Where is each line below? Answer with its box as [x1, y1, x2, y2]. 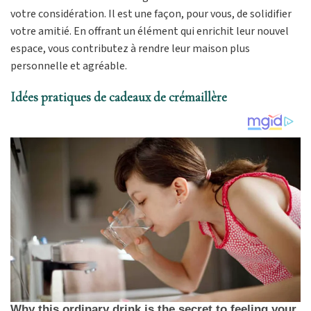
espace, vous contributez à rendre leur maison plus [10, 40, 250, 56]
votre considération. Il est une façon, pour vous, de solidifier [10, 6, 292, 22]
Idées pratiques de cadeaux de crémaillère [10, 89, 227, 106]
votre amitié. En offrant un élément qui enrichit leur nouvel [10, 23, 289, 39]
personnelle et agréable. [10, 58, 127, 74]
